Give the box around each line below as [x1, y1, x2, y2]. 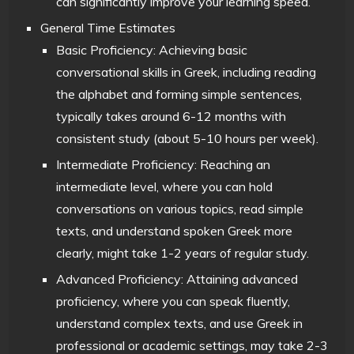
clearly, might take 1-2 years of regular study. [56, 244, 310, 261]
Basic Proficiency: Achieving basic [56, 41, 248, 58]
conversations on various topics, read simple [56, 200, 304, 217]
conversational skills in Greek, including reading [56, 63, 317, 80]
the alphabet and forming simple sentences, [56, 85, 303, 102]
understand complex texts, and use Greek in [56, 314, 303, 331]
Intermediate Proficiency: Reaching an [56, 156, 271, 172]
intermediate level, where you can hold [56, 178, 273, 194]
